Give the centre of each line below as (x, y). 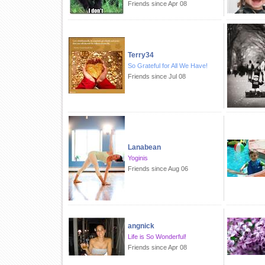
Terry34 (141, 55)
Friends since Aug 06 (158, 169)
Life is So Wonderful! (157, 237)
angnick (141, 226)
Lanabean (144, 147)
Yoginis (138, 158)
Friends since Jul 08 (157, 76)
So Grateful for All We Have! (168, 66)
